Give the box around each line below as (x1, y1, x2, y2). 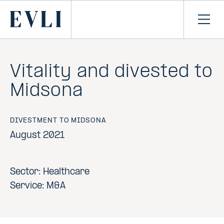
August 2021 (10, 131, 64, 140)
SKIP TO (2, 1, 33, 9)
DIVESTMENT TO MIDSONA (10, 117, 106, 124)
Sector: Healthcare (10, 167, 89, 177)
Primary (9, 10, 45, 20)
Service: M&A (10, 181, 65, 191)
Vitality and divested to (10, 62, 213, 82)
